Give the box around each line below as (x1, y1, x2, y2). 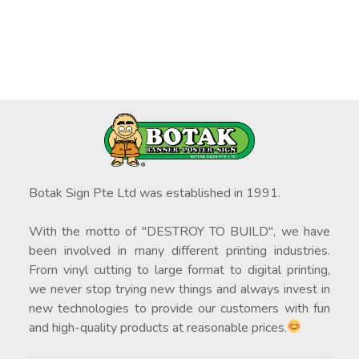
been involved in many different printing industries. (28, 241, 331, 260)
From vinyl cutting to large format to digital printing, (28, 260, 331, 279)
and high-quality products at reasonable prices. (28, 318, 287, 337)
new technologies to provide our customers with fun (28, 299, 331, 317)
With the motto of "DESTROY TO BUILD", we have (28, 222, 331, 240)
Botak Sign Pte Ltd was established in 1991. (28, 184, 280, 202)
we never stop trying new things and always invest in (28, 280, 331, 298)
